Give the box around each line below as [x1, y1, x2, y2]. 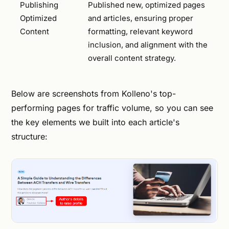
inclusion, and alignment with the [88, 39, 208, 50]
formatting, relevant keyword [88, 26, 193, 36]
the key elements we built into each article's [11, 117, 179, 128]
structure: [11, 131, 48, 142]
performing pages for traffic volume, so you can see [11, 103, 213, 113]
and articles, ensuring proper [88, 13, 193, 23]
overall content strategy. [88, 53, 176, 63]
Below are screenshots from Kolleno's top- [11, 88, 176, 99]
